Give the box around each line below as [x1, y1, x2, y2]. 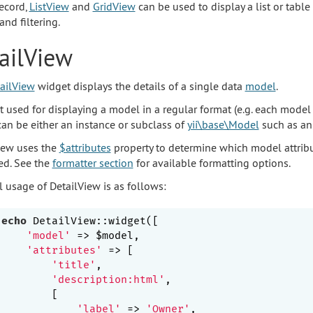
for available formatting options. [133, 155, 291, 170]
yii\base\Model [187, 117, 259, 131]
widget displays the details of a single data [34, 78, 245, 93]
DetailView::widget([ [27, 214, 159, 227]
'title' [52, 258, 96, 271]
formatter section [52, 155, 133, 170]
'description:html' [52, 272, 165, 286]
